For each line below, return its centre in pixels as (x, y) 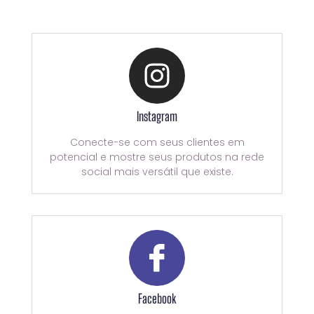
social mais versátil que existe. (157, 171)
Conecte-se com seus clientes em (157, 142)
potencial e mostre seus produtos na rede (157, 157)
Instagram (157, 116)
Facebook (157, 298)
